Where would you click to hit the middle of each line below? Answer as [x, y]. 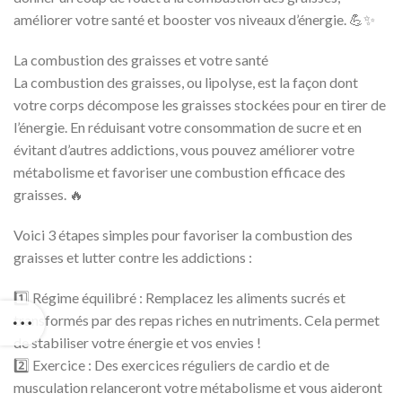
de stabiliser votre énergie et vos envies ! [137, 342]
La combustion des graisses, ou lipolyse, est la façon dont [186, 82]
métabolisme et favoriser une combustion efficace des [179, 171]
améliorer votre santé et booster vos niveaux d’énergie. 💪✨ [194, 19]
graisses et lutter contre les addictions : [133, 257]
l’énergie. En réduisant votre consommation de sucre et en [188, 127]
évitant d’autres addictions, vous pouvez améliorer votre [184, 149]
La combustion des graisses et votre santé [141, 59]
